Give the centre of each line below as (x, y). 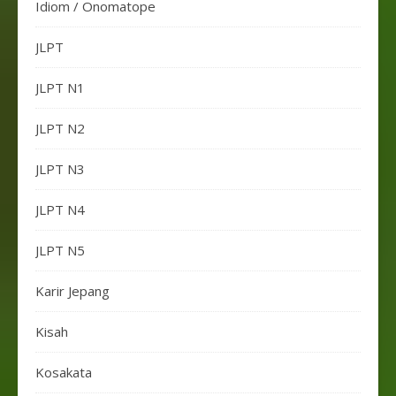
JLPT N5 (60, 251)
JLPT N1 (60, 88)
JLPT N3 (60, 169)
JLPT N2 (60, 129)
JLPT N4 (60, 210)
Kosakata (64, 373)
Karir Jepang (72, 291)
